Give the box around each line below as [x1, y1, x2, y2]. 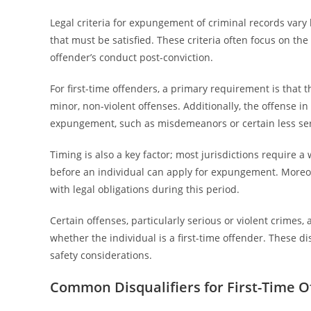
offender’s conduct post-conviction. [50, 51, 213, 64]
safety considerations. [50, 249, 152, 262]
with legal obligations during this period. [50, 183, 239, 196]
